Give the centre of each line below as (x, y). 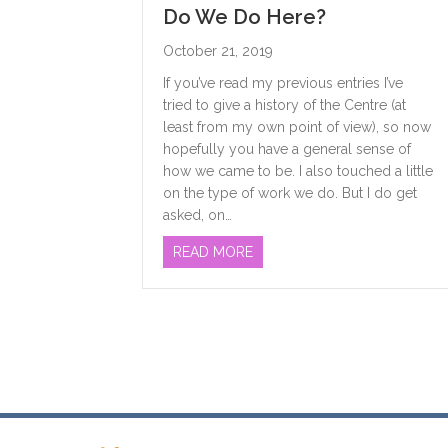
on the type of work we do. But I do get (290, 193)
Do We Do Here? (244, 17)
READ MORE (213, 252)
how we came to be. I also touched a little (298, 171)
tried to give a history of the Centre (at (284, 105)
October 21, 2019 (218, 51)
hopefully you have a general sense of (287, 149)
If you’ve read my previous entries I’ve (283, 83)
